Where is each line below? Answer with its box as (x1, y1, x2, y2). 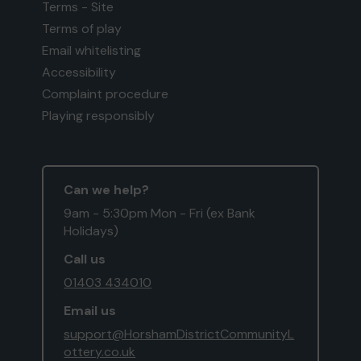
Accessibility (42, 64, 117, 81)
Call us (64, 251, 106, 268)
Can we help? (64, 181, 150, 198)
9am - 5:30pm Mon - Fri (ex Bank (64, 205, 256, 222)
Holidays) (64, 222, 119, 239)
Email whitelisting (42, 42, 142, 59)
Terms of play (42, 20, 122, 37)
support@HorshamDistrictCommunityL (64, 326, 295, 342)
